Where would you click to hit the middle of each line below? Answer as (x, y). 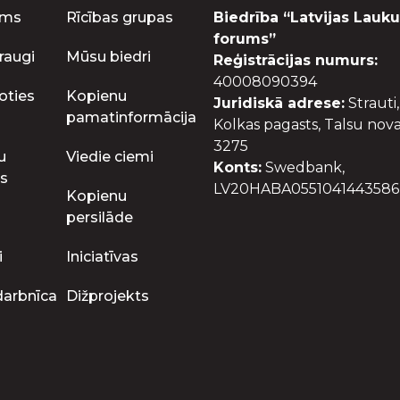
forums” (245, 39)
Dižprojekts (108, 296)
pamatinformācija (131, 117)
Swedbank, (303, 167)
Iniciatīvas (102, 257)
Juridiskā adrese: (279, 103)
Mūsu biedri (108, 57)
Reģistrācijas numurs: (296, 60)
